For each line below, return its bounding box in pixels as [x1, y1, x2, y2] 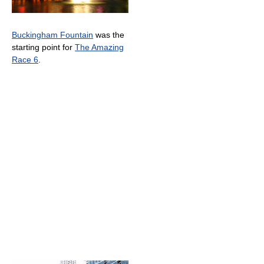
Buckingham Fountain [12, 30, 93, 40]
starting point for [12, 42, 75, 52]
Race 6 [12, 55, 38, 65]
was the [93, 30, 124, 40]
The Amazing [75, 42, 124, 52]
